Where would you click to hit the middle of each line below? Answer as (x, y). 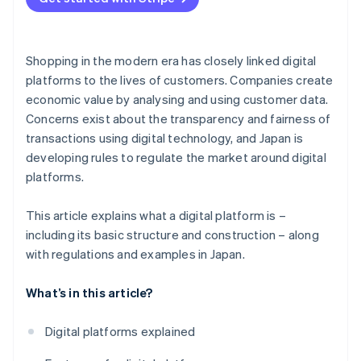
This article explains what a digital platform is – (156, 216)
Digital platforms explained (120, 332)
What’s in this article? (89, 293)
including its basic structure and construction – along (172, 235)
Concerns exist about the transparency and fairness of (178, 119)
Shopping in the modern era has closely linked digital (171, 61)
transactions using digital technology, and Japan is (165, 138)
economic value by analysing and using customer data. (177, 100)
